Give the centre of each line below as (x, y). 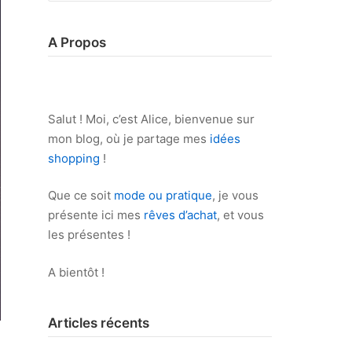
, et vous (240, 215)
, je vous (235, 195)
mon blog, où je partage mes (129, 138)
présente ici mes (96, 215)
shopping (74, 158)
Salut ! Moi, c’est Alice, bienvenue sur (151, 119)
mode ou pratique (163, 195)
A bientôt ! (76, 272)
